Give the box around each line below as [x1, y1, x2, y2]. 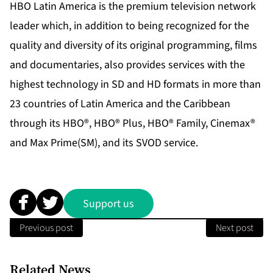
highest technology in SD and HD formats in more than [10, 77, 261, 93]
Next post [216, 221, 253, 235]
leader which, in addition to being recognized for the [10, 18, 249, 34]
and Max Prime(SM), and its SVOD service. [10, 135, 198, 151]
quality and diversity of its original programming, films [10, 38, 257, 54]
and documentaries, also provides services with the [10, 57, 245, 73]
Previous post [19, 221, 73, 235]
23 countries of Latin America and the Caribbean [10, 96, 230, 112]
